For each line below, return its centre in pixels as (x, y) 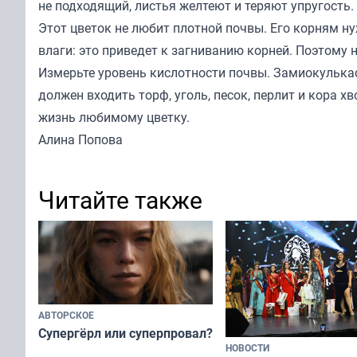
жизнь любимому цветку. (114, 118)
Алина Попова (80, 140)
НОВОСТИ (247, 348)
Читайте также (120, 200)
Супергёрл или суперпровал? (126, 333)
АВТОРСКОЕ (66, 315)
